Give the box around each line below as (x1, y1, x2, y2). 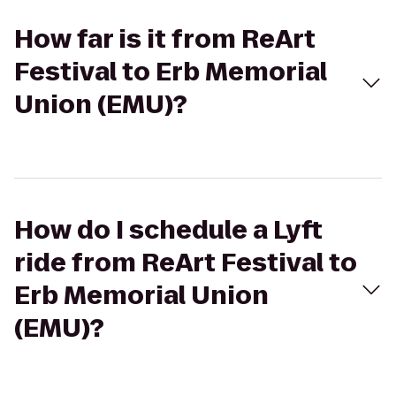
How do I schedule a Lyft (14, 213, 323, 247)
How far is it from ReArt (14, 22, 316, 57)
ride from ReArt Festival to (14, 246, 357, 280)
